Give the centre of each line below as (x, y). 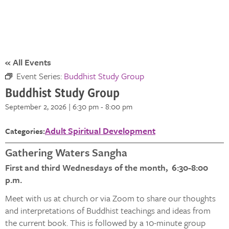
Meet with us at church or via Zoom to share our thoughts (110, 198)
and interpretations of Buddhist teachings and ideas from (108, 210)
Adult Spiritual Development (100, 131)
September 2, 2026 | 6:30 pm (52, 106)
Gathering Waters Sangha (66, 152)
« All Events (28, 62)
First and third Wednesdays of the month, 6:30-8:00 (107, 167)
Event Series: (40, 76)
